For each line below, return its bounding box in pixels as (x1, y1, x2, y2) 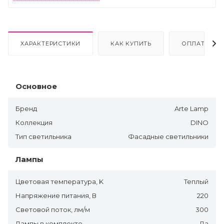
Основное (15, 81, 57, 91)
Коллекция (15, 118, 52, 126)
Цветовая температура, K (15, 177, 103, 185)
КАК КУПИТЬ (110, 39, 152, 47)
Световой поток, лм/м (15, 205, 90, 213)
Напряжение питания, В (15, 191, 96, 199)
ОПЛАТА (181, 39, 209, 47)
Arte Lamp (174, 104, 208, 112)
